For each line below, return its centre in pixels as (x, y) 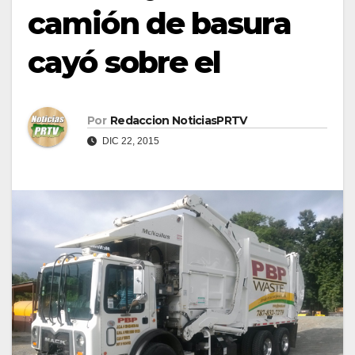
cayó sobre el (124, 62)
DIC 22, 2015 (130, 141)
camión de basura (159, 23)
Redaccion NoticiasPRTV (178, 120)
